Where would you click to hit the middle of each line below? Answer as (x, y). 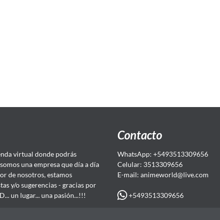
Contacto (139, 135)
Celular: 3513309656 (150, 164)
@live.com (193, 175)
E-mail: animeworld (147, 175)
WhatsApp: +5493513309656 (163, 154)
